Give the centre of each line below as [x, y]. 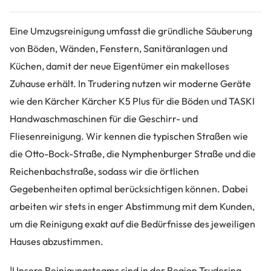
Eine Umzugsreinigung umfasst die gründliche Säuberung [131, 31]
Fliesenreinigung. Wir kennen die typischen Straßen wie [129, 136]
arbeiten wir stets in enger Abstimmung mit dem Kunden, [132, 207]
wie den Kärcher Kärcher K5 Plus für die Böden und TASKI [132, 101]
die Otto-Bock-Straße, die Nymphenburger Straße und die [133, 154]
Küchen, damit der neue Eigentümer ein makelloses [119, 66]
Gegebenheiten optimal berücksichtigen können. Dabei [129, 189]
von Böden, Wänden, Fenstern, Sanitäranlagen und [119, 49]
